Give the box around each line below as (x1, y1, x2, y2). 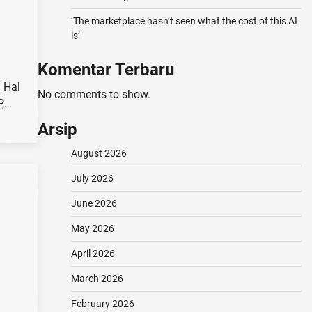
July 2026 (70, 173, 114, 184)
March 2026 (70, 273, 123, 284)
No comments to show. (37, 88, 150, 101)
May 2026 (70, 223, 114, 234)
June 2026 (70, 198, 117, 209)
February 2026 (70, 298, 134, 309)
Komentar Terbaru (37, 60, 174, 79)
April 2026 (70, 248, 115, 259)
